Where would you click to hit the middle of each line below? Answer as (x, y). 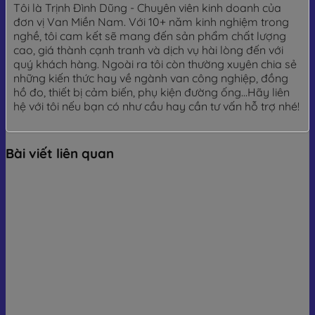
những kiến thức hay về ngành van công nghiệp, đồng (151, 78)
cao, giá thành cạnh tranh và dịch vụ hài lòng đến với (148, 50)
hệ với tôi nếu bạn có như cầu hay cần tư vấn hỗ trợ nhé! (156, 106)
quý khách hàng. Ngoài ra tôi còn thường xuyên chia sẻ (155, 64)
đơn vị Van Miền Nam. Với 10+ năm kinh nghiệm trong (151, 21)
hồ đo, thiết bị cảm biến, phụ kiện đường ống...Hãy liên (152, 92)
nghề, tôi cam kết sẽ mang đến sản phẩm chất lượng (150, 36)
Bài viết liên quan (60, 154)
